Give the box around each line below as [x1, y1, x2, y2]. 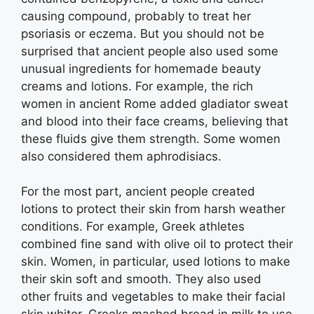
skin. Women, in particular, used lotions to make [21, 254, 290, 268]
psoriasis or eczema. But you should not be [21, 26, 264, 41]
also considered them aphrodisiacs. [21, 149, 221, 163]
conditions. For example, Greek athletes [21, 219, 245, 233]
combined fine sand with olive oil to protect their [21, 237, 293, 251]
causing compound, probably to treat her [21, 8, 251, 23]
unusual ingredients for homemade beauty [21, 61, 261, 76]
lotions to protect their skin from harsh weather [21, 202, 285, 216]
